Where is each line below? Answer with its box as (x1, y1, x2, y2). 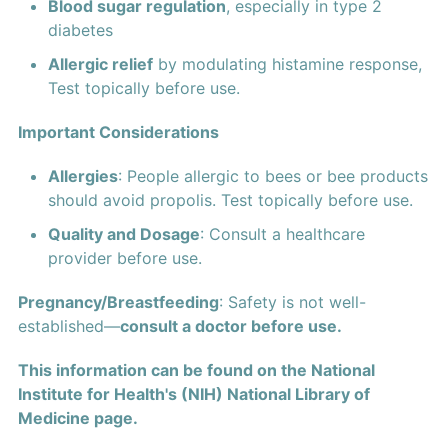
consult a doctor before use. (119, 316, 342, 337)
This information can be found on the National (17, 360, 375, 381)
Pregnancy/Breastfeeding (17, 292, 219, 313)
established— (17, 316, 120, 337)
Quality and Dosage (47, 224, 200, 245)
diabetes (47, 20, 113, 41)
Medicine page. (17, 408, 138, 429)
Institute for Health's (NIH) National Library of (17, 384, 370, 405)
